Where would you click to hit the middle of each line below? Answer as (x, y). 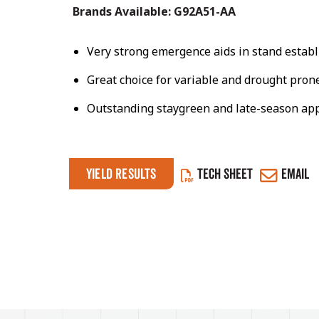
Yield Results (121, 174)
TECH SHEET (225, 174)
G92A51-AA (205, 11)
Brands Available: (123, 11)
